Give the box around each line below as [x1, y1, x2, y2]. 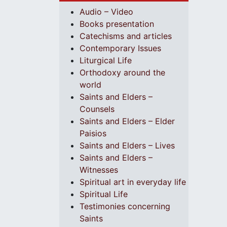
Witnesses [80, 164, 118, 175]
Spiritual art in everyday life [80, 176, 186, 187]
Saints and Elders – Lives [80, 140, 175, 150]
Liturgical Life [80, 55, 132, 65]
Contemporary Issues [80, 43, 161, 53]
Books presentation [80, 18, 154, 29]
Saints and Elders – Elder [80, 116, 175, 126]
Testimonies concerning [80, 201, 170, 211]
